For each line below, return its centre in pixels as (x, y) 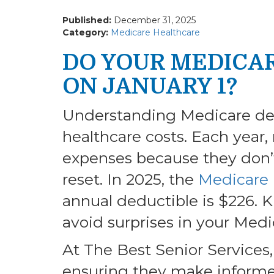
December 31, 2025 (155, 20)
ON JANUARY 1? (150, 86)
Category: (87, 32)
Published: (88, 20)
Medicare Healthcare (155, 32)
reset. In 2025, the (130, 179)
